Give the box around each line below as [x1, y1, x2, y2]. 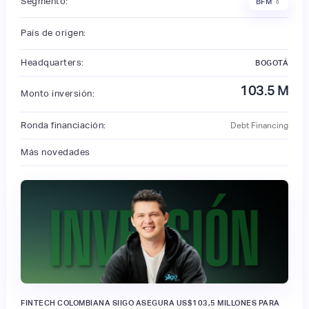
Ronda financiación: [21, 119, 106, 130]
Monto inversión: [21, 88, 94, 99]
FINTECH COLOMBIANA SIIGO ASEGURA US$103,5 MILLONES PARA [21, 298, 280, 307]
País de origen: [21, 28, 86, 39]
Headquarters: [21, 57, 84, 68]
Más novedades [21, 146, 90, 157]
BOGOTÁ [255, 58, 288, 67]
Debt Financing [230, 120, 288, 130]
